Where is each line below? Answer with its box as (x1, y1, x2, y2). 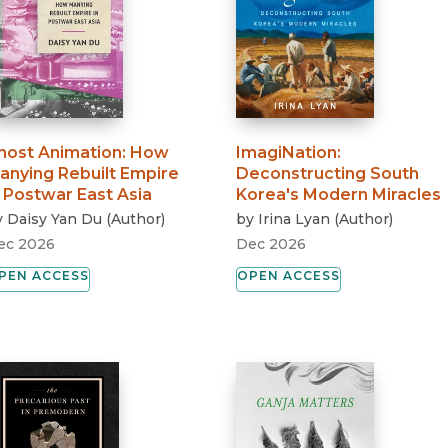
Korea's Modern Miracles (236, 184, 442, 204)
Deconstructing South (236, 163, 420, 183)
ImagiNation (236, 142, 338, 162)
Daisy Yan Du (7, 209, 103, 228)
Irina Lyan (258, 209, 331, 228)
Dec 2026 (236, 234, 307, 253)
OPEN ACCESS (237, 267, 341, 283)
